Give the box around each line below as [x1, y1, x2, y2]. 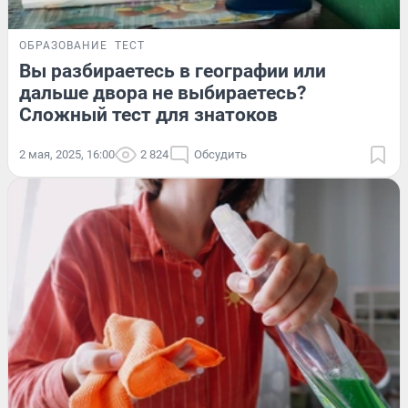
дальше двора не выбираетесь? [19, 81, 306, 104]
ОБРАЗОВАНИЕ [19, 38, 107, 52]
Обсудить [194, 147, 247, 161]
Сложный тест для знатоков [19, 103, 278, 126]
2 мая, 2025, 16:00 [19, 147, 115, 161]
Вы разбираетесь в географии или [19, 59, 326, 82]
